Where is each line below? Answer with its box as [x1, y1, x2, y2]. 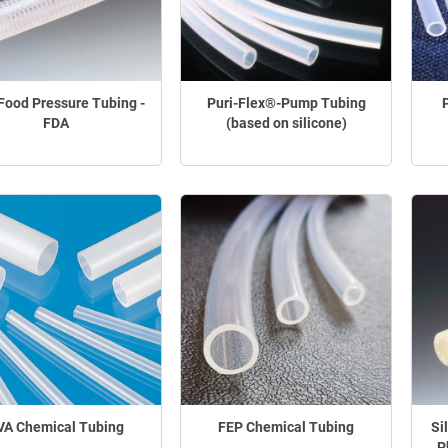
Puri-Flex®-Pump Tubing [206, 95, 366, 112]
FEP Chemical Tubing [218, 418, 355, 435]
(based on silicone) [225, 115, 347, 132]
